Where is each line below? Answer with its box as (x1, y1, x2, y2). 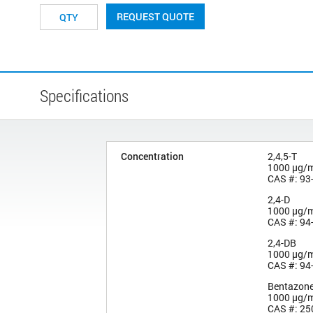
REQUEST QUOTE (117, 9, 194, 23)
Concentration (121, 149, 184, 163)
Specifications (40, 84, 129, 107)
